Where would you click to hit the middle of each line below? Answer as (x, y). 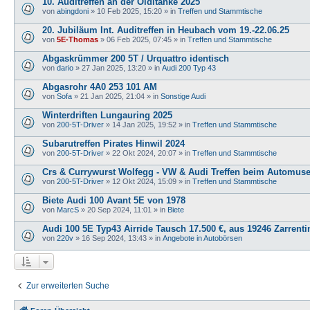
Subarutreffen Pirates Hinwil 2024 (113, 143)
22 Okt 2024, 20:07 (144, 153)
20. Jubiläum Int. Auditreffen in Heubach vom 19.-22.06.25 (166, 30)
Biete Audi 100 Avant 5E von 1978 (114, 200)
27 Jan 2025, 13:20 (114, 67)
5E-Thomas (77, 39)
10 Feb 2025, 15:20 (129, 11)
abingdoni (73, 11)
